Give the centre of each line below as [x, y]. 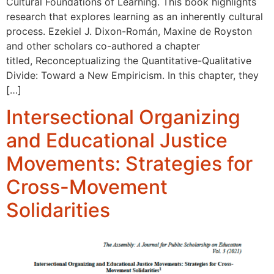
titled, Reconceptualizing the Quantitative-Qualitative [129, 60]
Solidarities [58, 210]
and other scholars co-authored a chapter [103, 46]
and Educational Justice [117, 141]
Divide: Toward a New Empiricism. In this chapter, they [132, 75]
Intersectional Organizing [123, 117]
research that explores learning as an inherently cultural [135, 16]
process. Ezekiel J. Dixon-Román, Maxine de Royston [129, 31]
